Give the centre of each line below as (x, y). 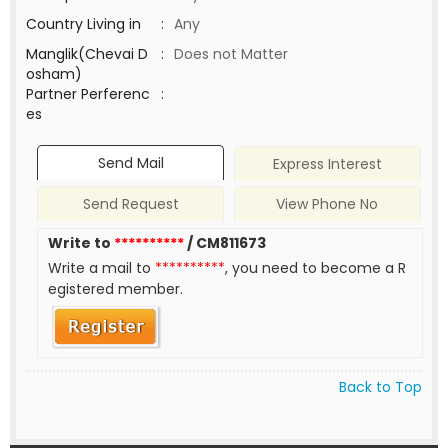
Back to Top (380, 386)
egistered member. (116, 289)
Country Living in (83, 24)
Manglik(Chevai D (87, 54)
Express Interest (327, 164)
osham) (54, 74)
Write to (81, 243)
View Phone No (327, 204)
